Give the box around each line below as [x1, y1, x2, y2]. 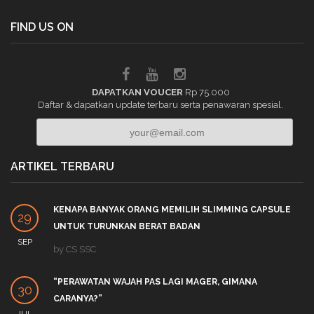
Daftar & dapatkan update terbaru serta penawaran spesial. [38, 100, 283, 110]
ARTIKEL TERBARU [11, 159, 114, 173]
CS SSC [66, 243, 96, 254]
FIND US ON [11, 20, 74, 34]
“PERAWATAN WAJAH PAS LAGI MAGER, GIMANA [53, 276, 257, 287]
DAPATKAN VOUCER [91, 87, 185, 97]
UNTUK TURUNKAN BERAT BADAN [53, 221, 200, 231]
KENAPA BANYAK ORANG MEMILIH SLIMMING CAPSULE [53, 204, 291, 214]
